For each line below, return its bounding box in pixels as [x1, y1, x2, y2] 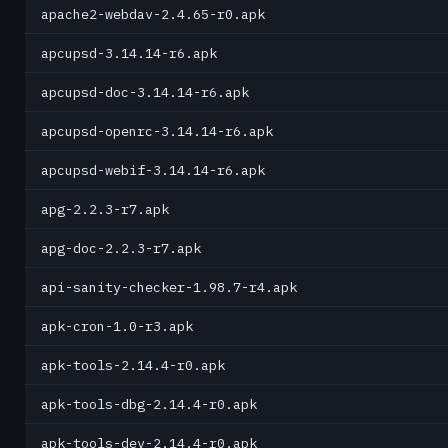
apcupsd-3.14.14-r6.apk [41, 44, 217, 62]
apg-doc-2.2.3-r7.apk [41, 239, 201, 257]
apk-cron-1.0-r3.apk [41, 317, 193, 335]
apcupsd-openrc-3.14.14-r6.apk [41, 122, 273, 140]
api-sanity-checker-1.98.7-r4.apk [41, 278, 297, 296]
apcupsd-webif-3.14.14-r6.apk [41, 161, 265, 179]
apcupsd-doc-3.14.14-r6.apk [41, 83, 249, 101]
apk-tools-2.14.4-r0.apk [41, 356, 225, 374]
